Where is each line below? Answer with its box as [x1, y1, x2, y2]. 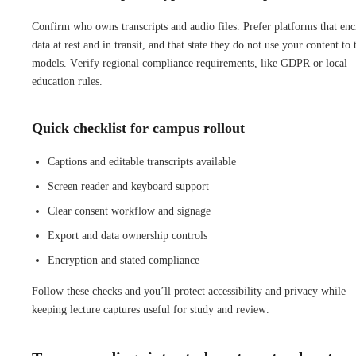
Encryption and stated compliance [48, 253, 199, 266]
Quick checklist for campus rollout [32, 119, 245, 136]
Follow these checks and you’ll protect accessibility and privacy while [32, 284, 346, 297]
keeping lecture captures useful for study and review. [32, 303, 269, 315]
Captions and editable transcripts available [48, 155, 236, 168]
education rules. [32, 75, 103, 87]
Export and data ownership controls [48, 229, 207, 242]
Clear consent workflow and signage [48, 204, 211, 217]
